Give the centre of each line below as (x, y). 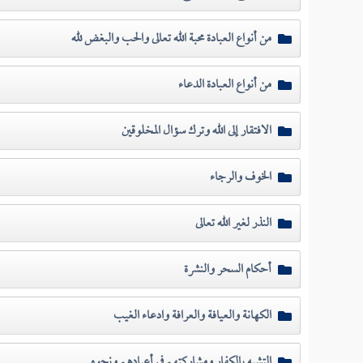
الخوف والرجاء (240, 177)
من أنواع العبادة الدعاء (224, 85)
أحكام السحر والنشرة (227, 269)
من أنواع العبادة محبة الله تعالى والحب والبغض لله (171, 38)
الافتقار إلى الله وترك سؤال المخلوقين (196, 131)
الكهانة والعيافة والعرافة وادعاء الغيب (192, 316)
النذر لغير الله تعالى (233, 223)
